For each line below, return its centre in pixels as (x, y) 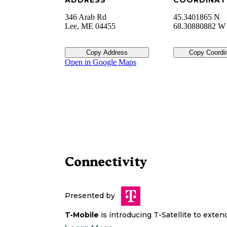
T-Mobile (82, 215)
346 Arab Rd (86, 17)
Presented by (90, 196)
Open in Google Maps (101, 62)
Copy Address (107, 53)
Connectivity (106, 162)
